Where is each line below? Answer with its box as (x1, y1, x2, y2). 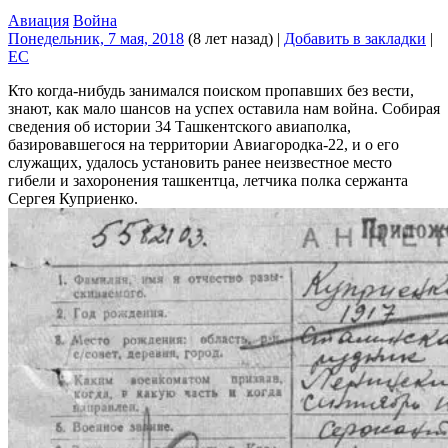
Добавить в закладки (284, 29, 426, 47)
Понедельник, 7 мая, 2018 (8, 29, 184, 47)
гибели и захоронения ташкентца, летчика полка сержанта (8, 171, 408, 189)
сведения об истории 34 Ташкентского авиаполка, (8, 117, 351, 135)
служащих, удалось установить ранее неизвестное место (8, 153, 392, 171)
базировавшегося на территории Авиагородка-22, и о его (8, 135, 399, 153)
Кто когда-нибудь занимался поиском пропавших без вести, (8, 81, 414, 99)
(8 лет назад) (184, 29, 273, 47)
